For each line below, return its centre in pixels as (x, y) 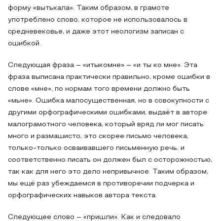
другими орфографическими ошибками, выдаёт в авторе (108, 113)
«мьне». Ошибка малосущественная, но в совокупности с (109, 101)
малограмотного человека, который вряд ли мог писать (106, 125)
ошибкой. (24, 44)
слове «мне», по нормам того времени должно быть (99, 89)
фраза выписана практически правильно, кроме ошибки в (109, 77)
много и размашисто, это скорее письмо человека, (98, 136)
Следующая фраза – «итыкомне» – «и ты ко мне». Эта (103, 65)
